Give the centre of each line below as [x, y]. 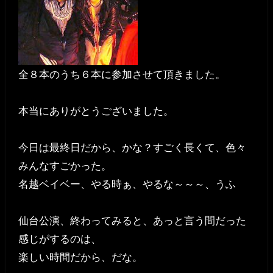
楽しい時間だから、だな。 [80, 257]
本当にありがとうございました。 [96, 111]
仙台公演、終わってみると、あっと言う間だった [132, 221]
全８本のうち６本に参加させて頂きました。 [122, 75]
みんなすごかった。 [65, 166]
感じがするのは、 [59, 239]
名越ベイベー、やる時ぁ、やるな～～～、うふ [127, 184]
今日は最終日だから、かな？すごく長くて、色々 [132, 148]
